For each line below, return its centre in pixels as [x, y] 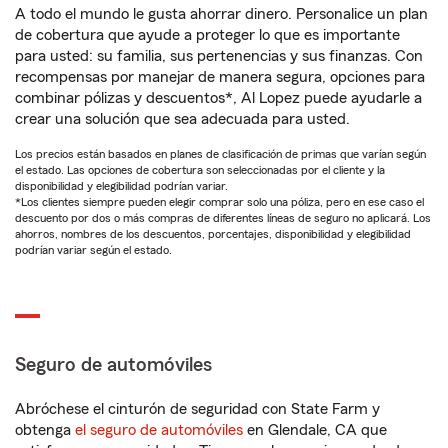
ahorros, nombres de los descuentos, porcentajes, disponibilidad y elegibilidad [213, 234]
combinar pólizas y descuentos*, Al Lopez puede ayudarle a [218, 98]
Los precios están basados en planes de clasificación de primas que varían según [220, 154]
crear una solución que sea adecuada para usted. [182, 119]
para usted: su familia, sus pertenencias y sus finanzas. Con [219, 56]
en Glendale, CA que [315, 430]
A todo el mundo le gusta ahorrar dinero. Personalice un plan [221, 14]
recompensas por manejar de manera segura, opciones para [220, 77]
